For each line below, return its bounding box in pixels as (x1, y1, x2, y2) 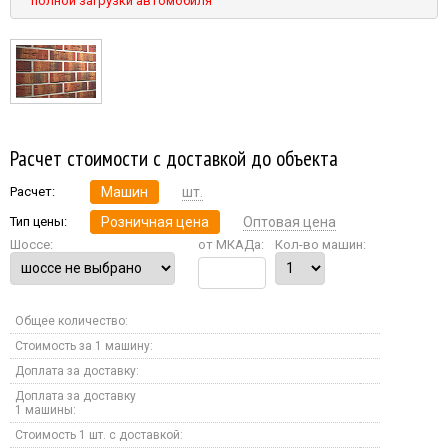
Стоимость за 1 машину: (15, 338, 153, 353)
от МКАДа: (198, 236, 264, 252)
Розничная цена (101, 213, 209, 230)
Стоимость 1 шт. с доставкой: (15, 427, 183, 442)
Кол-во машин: (275, 236, 366, 252)
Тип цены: (10, 213, 67, 229)
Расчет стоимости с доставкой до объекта (10, 143, 338, 172)
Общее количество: (15, 313, 128, 328)
